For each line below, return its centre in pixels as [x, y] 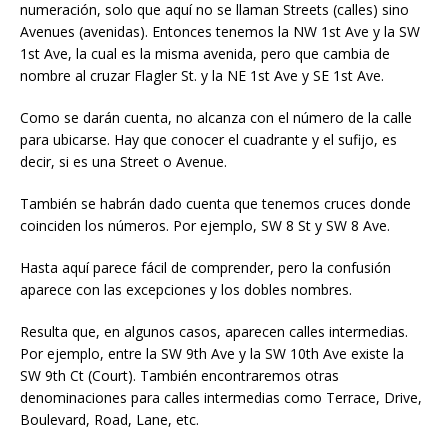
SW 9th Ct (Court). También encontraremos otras [179, 375]
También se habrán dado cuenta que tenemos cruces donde [215, 203]
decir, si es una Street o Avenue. [123, 161]
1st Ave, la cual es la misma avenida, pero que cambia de [205, 53]
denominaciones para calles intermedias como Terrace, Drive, [221, 397]
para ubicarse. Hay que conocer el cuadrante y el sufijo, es [208, 139]
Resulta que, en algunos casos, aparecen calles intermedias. [214, 331]
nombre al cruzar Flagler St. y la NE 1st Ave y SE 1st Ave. [202, 75]
